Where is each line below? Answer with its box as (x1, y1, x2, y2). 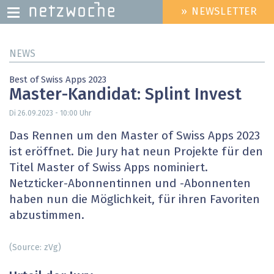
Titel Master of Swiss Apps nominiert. (9, 162, 208, 174)
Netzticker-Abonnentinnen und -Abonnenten (9, 178, 251, 190)
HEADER (152, 12, 189, 22)
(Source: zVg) (9, 243, 61, 252)
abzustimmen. (9, 210, 84, 222)
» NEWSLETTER (181, 7, 258, 18)
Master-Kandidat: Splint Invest (9, 87, 242, 104)
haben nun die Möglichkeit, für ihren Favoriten (9, 194, 260, 206)
